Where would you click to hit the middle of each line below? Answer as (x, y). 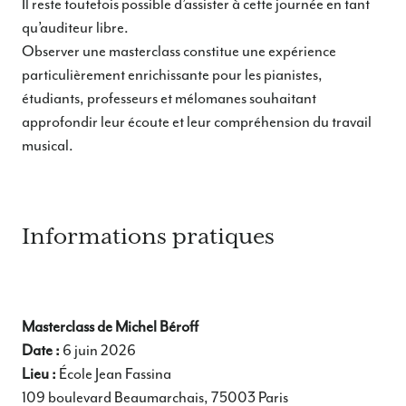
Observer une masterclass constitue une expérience (179, 52)
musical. (48, 146)
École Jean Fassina (114, 373)
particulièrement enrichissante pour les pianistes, (172, 75)
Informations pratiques (148, 236)
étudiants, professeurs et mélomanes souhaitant (169, 99)
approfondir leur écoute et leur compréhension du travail (197, 122)
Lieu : (39, 373)
